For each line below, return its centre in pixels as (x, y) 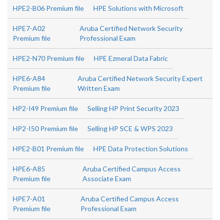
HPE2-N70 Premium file (49, 58)
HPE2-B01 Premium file (48, 149)
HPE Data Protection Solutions (141, 149)
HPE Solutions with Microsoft (138, 8)
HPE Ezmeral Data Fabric (131, 58)
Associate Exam (107, 179)
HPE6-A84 (29, 78)
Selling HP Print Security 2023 (133, 108)
